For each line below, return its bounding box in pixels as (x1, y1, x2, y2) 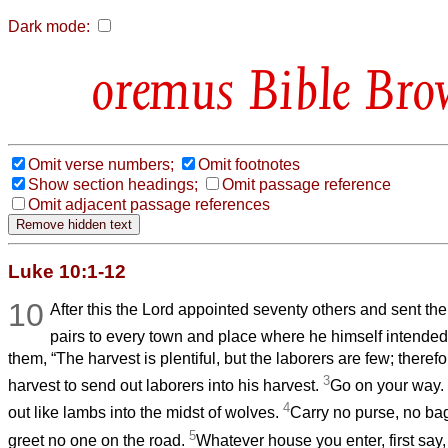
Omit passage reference (222, 175, 391, 193)
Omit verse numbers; (28, 155, 174, 173)
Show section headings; (28, 175, 198, 193)
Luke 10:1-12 (8, 260, 126, 282)
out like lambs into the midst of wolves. (8, 404, 283, 422)
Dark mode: (8, 18, 90, 35)
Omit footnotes (198, 155, 300, 173)
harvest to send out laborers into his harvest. (8, 377, 323, 395)
